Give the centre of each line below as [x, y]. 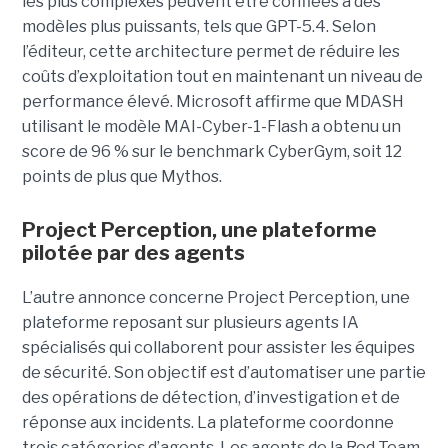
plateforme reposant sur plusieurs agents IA [190, 322]
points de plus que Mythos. [121, 176]
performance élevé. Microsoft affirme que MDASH [212, 101]
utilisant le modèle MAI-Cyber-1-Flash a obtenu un [211, 126]
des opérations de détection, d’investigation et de [210, 397]
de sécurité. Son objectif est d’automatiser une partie [223, 372]
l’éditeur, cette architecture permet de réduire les [210, 51]
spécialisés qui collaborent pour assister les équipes [218, 347]
